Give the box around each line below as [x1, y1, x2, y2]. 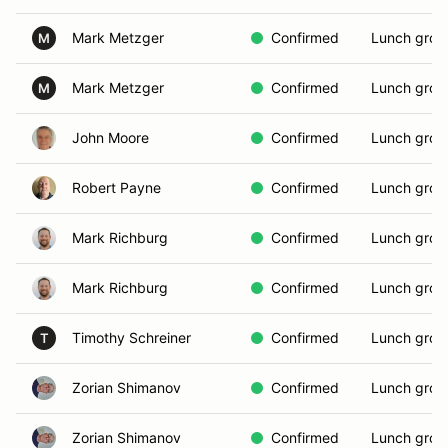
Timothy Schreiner [72, 329, 191, 346]
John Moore [72, 129, 149, 146]
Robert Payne [72, 179, 161, 196]
